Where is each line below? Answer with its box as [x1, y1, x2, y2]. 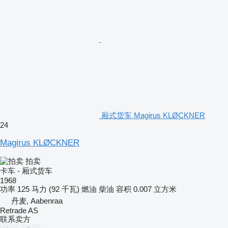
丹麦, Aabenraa [11, 196, 63, 205]
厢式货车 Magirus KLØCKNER [101, 110, 205, 120]
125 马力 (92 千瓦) [17, 184, 79, 193]
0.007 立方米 [133, 184, 177, 193]
